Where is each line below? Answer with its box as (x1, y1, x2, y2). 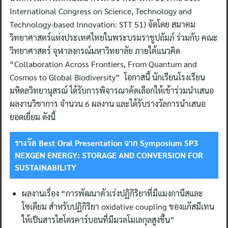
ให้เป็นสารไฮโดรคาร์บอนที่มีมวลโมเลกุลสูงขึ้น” (22, 214, 175, 225)
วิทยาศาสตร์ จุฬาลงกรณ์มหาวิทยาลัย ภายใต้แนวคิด (10, 45, 180, 56)
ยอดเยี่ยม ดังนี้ (10, 111, 55, 122)
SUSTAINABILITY (15, 162, 76, 173)
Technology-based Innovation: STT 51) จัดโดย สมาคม (10, 19, 195, 30)
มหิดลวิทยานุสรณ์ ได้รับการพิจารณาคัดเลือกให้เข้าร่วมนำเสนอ (10, 85, 214, 96)
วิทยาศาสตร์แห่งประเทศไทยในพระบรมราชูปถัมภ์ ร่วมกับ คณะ (10, 32, 218, 43)
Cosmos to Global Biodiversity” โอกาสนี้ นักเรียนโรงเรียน (10, 72, 205, 82)
